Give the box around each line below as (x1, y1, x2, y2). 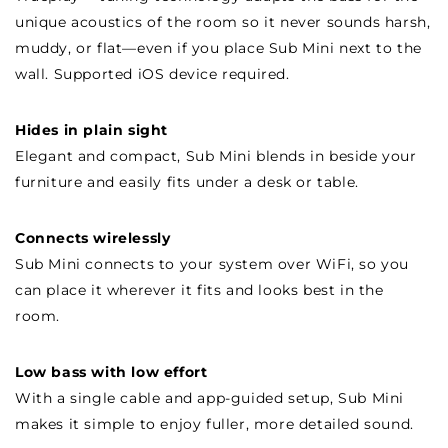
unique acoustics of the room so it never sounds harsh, (15, 13, 431, 31)
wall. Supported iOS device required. (15, 65, 290, 83)
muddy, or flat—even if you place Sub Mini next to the (15, 39, 422, 57)
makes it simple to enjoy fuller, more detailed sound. (15, 415, 414, 433)
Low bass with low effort (15, 363, 208, 381)
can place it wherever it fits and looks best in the (15, 281, 384, 299)
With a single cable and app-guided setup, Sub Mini (15, 389, 405, 407)
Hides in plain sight (15, 121, 168, 139)
